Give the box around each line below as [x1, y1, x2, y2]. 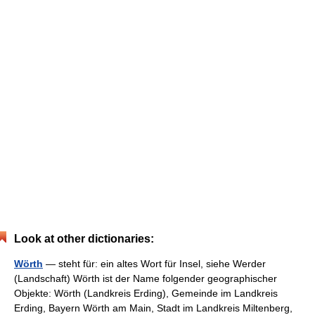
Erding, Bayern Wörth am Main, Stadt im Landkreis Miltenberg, [14, 302, 292, 314]
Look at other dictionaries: [14, 233, 154, 245]
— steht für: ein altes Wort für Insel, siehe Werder [43, 258, 266, 269]
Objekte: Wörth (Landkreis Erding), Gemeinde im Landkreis [14, 288, 278, 299]
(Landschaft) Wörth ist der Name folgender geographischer [14, 273, 277, 284]
